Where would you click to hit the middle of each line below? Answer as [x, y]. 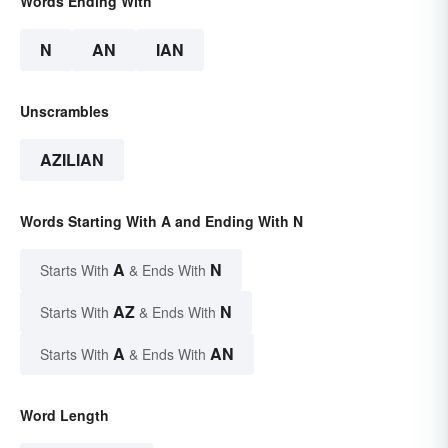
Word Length [64, 414]
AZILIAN [72, 159]
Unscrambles [64, 110]
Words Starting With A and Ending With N [161, 220]
